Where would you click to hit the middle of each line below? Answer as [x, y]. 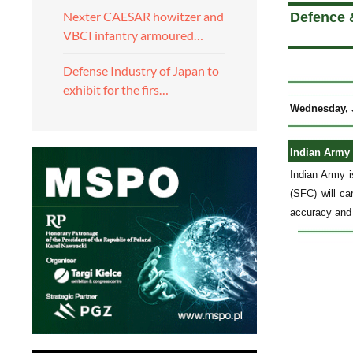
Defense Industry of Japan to [141, 71]
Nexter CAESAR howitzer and [143, 16]
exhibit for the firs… [116, 89]
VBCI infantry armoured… [133, 35]
